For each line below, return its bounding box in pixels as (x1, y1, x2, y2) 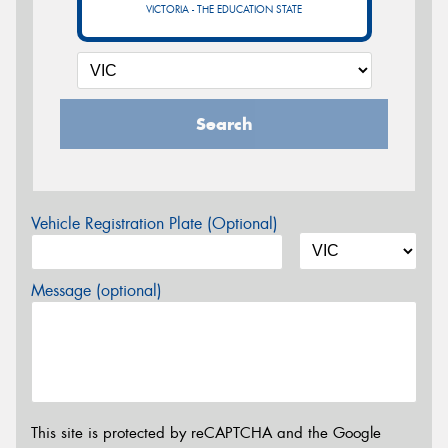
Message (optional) (31, 280, 162, 301)
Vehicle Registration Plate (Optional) (31, 213, 278, 234)
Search (195, 113, 253, 135)
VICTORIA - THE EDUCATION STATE (146, 3, 302, 16)
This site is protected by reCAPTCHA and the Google (31, 422, 381, 443)
